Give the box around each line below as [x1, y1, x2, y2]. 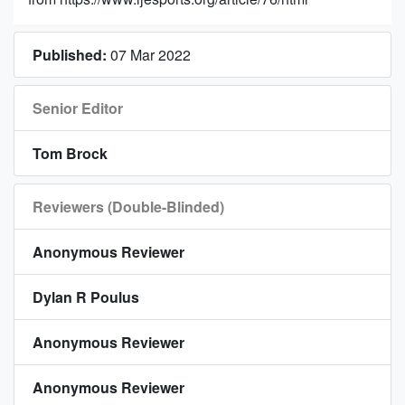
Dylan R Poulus [33, 286, 139, 307]
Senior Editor [33, 97, 123, 118]
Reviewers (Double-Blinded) [33, 195, 224, 217]
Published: [33, 43, 107, 65]
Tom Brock [33, 142, 108, 164]
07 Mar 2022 [107, 43, 191, 65]
